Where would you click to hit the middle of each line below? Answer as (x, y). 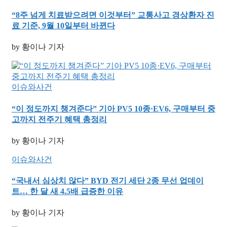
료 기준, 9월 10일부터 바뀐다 (63, 26)
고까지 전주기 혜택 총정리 (59, 119)
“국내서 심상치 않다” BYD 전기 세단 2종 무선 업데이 (108, 181)
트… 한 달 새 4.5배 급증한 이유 (67, 192)
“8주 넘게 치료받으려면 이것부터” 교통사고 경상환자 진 (113, 15)
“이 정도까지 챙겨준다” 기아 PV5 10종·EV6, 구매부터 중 (113, 108)
